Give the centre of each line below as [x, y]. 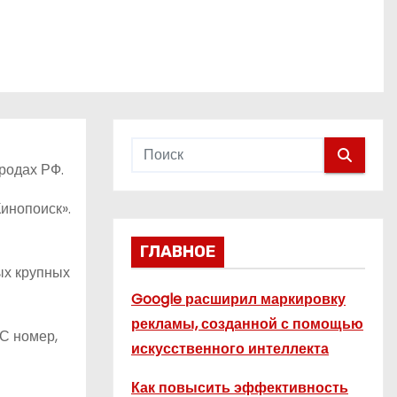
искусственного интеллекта [230, 349]
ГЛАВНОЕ [178, 252]
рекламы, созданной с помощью [247, 324]
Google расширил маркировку [238, 299]
